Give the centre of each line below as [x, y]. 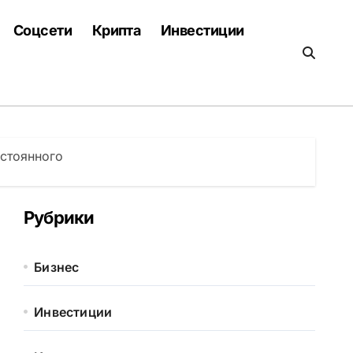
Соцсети [43, 30]
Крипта [116, 30]
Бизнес [57, 267]
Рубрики [59, 217]
